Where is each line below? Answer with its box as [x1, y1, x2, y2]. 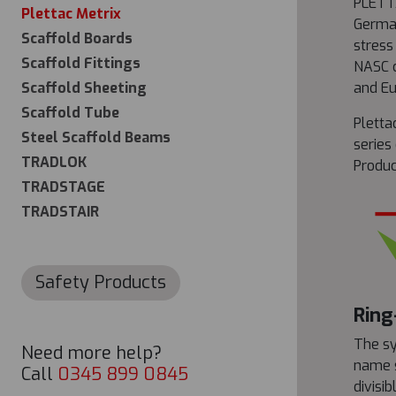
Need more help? [21, 341, 162, 365]
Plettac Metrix [21, 4, 121, 23]
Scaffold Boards [21, 29, 133, 48]
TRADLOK [21, 153, 87, 171]
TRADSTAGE [21, 178, 105, 196]
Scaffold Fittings [21, 54, 141, 72]
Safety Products [35, 270, 166, 294]
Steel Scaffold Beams [21, 128, 171, 147]
